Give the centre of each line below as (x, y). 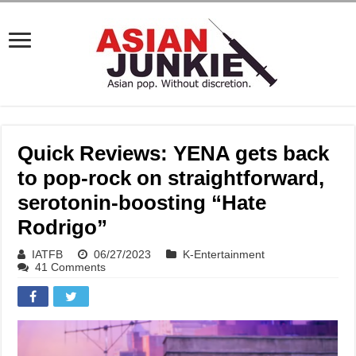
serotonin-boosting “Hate (142, 203)
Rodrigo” (63, 227)
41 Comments (71, 267)
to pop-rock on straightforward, (171, 178)
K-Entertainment (224, 254)
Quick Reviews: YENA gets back (174, 153)
